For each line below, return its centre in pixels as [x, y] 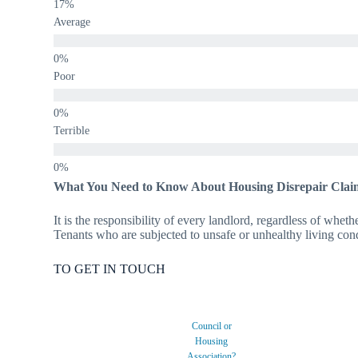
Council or [211, 326]
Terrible [72, 130]
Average [72, 22]
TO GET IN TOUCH [110, 268]
